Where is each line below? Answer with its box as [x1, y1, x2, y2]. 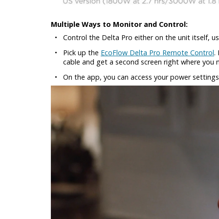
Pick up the [63, 48, 101, 58]
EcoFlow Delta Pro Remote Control [101, 48, 214, 58]
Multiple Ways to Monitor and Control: [51, 20, 188, 29]
